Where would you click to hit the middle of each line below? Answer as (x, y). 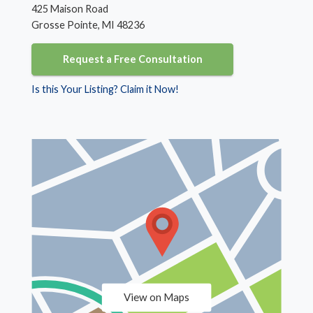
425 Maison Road (70, 8)
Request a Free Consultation (132, 59)
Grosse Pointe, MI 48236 (88, 24)
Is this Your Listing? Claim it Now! (105, 89)
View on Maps (156, 297)
